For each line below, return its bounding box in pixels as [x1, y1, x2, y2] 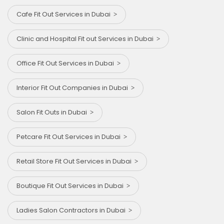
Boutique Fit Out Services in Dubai [16, 181, 126, 191]
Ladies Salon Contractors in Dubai [16, 205, 128, 215]
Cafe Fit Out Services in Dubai [16, 9, 113, 19]
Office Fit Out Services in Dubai [16, 58, 117, 68]
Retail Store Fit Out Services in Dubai [16, 156, 134, 166]
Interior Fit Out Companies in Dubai [16, 83, 131, 93]
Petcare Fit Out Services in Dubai [16, 132, 123, 142]
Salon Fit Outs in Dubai [16, 107, 90, 117]
